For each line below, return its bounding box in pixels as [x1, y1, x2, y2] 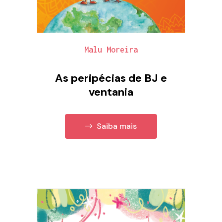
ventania [89, 84, 133, 99]
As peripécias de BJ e [55, 70, 167, 85]
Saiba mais [95, 121, 137, 132]
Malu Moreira [84, 45, 138, 54]
